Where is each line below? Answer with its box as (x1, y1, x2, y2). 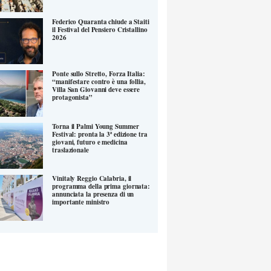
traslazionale (52, 145, 89, 155)
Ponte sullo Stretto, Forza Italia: (52, 69, 145, 79)
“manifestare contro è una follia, (52, 77, 146, 87)
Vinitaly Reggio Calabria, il (52, 174, 132, 184)
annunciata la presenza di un (52, 189, 134, 200)
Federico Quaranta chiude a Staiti (52, 17, 149, 27)
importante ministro (52, 197, 110, 207)
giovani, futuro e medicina (52, 137, 128, 147)
